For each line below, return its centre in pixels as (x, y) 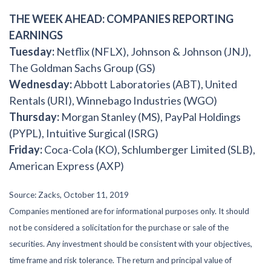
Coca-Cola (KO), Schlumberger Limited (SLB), (149, 150)
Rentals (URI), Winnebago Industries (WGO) (113, 101)
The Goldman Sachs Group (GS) (82, 68)
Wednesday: (41, 84)
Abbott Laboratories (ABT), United (155, 84)
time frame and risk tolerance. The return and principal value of (120, 260)
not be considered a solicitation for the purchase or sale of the (119, 227)
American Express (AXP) (67, 166)
